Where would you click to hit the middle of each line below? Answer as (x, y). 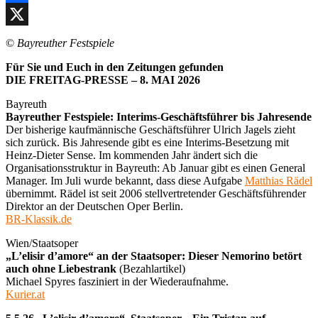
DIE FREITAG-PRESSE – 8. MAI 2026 (103, 79)
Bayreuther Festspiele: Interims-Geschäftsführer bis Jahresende (159, 116)
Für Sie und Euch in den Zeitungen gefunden (115, 67)
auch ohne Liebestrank (61, 268)
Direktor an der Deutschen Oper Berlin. (94, 206)
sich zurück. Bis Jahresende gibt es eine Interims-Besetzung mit (147, 142)
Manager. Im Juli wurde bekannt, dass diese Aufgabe (125, 180)
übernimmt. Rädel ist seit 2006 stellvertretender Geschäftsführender (156, 193)
